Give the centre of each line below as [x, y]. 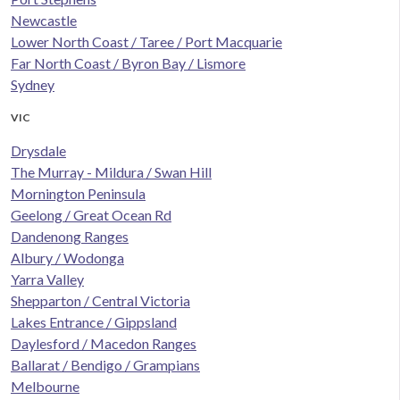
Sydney [33, 85]
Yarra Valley [47, 279]
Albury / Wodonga [67, 258]
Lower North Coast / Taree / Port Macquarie [146, 42]
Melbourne [45, 387]
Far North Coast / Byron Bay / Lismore [128, 63]
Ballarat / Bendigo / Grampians [105, 365]
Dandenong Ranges [70, 237]
